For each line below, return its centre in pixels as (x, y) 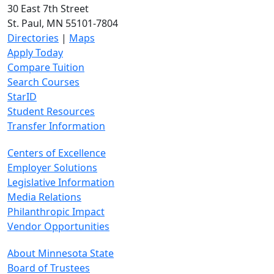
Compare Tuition (46, 67)
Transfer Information (56, 126)
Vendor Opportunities (58, 226)
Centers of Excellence (57, 153)
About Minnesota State (61, 253)
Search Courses (43, 82)
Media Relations (44, 197)
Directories (33, 38)
